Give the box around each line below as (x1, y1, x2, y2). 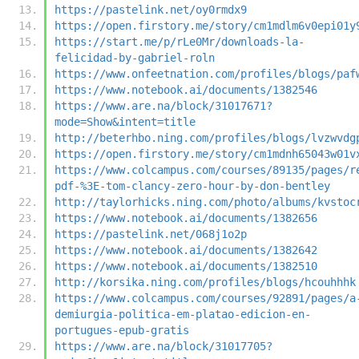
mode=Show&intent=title (54, 115, 196, 128)
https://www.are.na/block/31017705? (54, 339, 272, 353)
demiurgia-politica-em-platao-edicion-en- (54, 307, 311, 321)
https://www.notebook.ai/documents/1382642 (54, 243, 317, 256)
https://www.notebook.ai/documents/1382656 (54, 211, 317, 224)
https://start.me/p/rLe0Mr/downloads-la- (54, 34, 305, 48)
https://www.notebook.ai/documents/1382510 (54, 259, 317, 272)
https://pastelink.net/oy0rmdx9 (54, 2, 247, 16)
